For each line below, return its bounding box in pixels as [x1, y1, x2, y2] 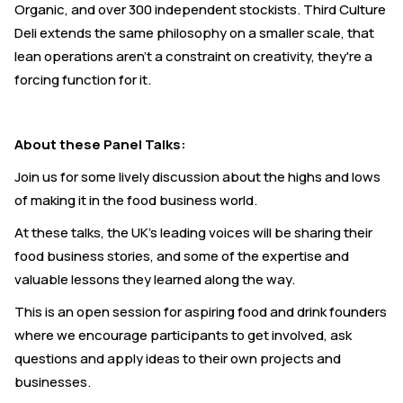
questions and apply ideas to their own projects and [14, 349, 341, 369]
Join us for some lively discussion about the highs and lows [14, 167, 381, 187]
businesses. [14, 372, 91, 392]
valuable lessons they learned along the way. [14, 270, 295, 290]
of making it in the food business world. [14, 191, 257, 210]
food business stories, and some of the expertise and [14, 246, 349, 266]
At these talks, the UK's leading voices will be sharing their [14, 223, 372, 243]
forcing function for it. [14, 70, 151, 90]
